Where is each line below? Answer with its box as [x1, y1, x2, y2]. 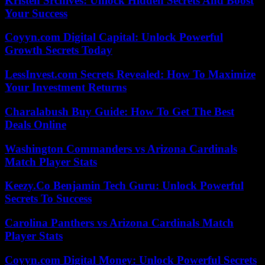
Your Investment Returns [5, 81, 127, 94]
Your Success [5, 7, 67, 20]
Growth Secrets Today [5, 44, 112, 57]
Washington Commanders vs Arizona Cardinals [5, 142, 237, 155]
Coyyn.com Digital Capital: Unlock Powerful [5, 31, 223, 44]
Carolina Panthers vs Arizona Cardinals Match [5, 216, 234, 229]
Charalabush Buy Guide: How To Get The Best [5, 105, 234, 118]
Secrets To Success [5, 192, 92, 205]
